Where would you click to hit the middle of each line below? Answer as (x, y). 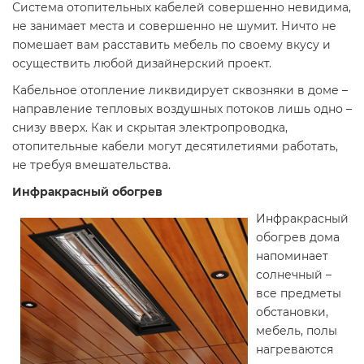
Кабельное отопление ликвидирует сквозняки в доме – (180, 90)
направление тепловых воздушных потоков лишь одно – (182, 109)
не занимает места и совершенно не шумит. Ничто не (174, 26)
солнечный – (294, 275)
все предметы (299, 293)
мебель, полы (297, 331)
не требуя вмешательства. (91, 165)
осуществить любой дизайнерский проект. (142, 63)
